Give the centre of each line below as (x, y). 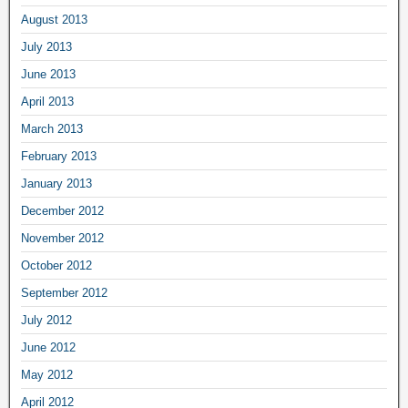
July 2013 (46, 47)
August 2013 (54, 20)
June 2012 (48, 347)
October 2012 (56, 265)
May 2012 (47, 375)
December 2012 (62, 211)
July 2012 (46, 320)
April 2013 (47, 102)
